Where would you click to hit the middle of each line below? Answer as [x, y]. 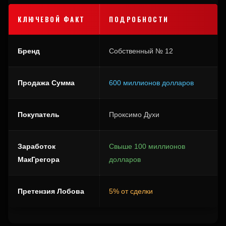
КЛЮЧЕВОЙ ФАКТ [51, 19]
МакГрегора [39, 160]
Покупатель [39, 115]
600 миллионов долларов [151, 83]
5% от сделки [131, 191]
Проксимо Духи [134, 115]
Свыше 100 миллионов [147, 147]
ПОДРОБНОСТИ [139, 19]
